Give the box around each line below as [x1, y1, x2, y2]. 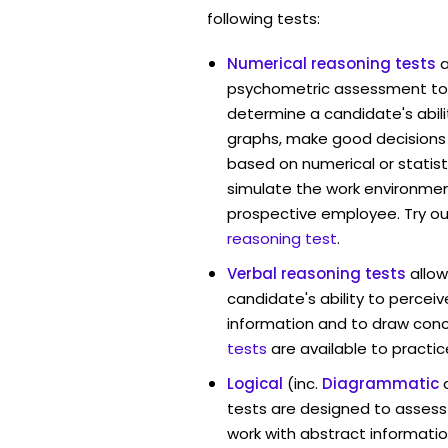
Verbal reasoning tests [227, 262, 406, 284]
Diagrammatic [322, 372, 439, 394]
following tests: [207, 7, 320, 29]
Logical [227, 372, 283, 394]
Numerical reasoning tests [227, 52, 436, 74]
